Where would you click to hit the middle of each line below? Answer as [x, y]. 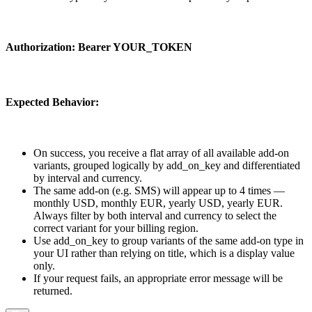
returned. [53, 290]
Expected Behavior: [52, 102]
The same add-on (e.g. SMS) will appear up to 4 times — [159, 190]
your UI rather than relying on [101, 253]
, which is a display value [239, 253]
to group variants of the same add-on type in [206, 240]
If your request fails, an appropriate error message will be [158, 278]
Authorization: [42, 47]
